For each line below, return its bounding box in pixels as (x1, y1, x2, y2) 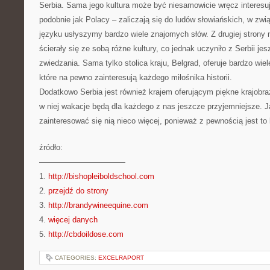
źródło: (39, 143, 63, 152)
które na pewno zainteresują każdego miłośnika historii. (39, 73, 232, 82)
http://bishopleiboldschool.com (48, 172, 154, 181)
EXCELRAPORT (98, 254, 144, 261)
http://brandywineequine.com (48, 201, 148, 210)
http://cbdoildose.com (48, 230, 124, 239)
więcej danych (48, 215, 98, 224)
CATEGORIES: (55, 254, 98, 261)
